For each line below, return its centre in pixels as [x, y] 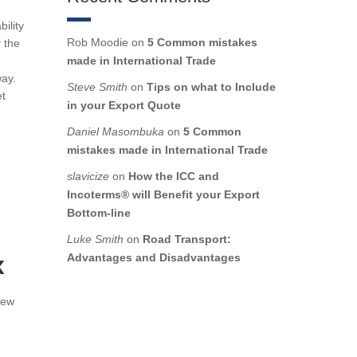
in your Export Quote [124, 106]
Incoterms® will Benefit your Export [163, 195]
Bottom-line [98, 213]
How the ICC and [173, 177]
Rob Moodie [97, 43]
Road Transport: [186, 239]
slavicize [88, 177]
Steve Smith [97, 87]
